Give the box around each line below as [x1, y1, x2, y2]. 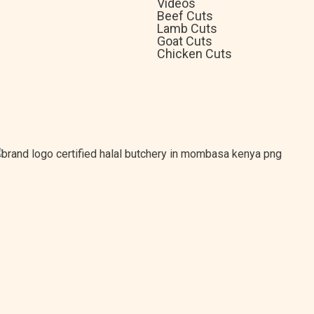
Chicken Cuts [157, 46, 232, 62]
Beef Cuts [157, 8, 213, 24]
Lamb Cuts [157, 21, 217, 36]
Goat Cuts [157, 34, 212, 49]
